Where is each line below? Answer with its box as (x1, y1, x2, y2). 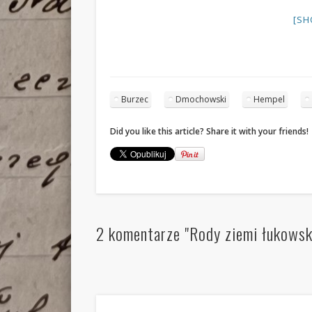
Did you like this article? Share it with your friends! (110, 125, 309, 137)
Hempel (253, 93, 286, 105)
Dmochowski (175, 93, 227, 105)
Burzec (121, 93, 149, 105)
